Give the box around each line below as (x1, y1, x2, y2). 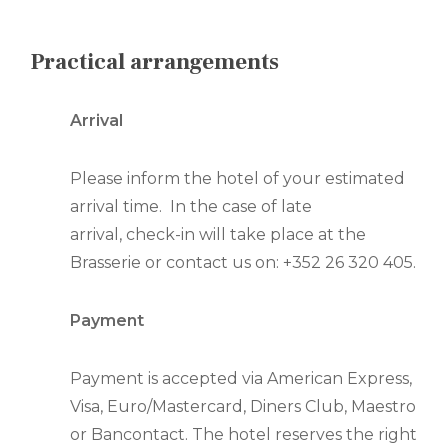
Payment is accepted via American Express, (70, 369, 412, 389)
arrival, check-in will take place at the (70, 225, 366, 245)
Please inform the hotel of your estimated (70, 169, 405, 189)
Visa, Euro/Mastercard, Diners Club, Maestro (70, 397, 416, 417)
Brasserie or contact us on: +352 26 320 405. (70, 253, 416, 273)
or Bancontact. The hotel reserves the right (70, 425, 417, 445)
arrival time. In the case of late (70, 197, 312, 217)
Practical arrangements (30, 47, 279, 78)
